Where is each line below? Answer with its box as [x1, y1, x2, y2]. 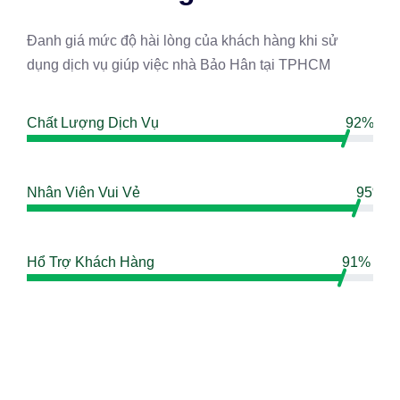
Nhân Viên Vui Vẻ [27, 184, 140, 200]
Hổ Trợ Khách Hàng [27, 254, 154, 270]
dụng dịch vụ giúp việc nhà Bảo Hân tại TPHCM [27, 56, 330, 72]
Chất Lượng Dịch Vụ [27, 114, 159, 130]
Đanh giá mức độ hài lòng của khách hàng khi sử [27, 32, 338, 48]
